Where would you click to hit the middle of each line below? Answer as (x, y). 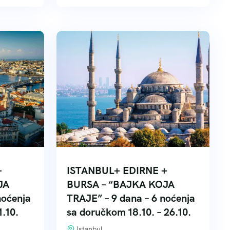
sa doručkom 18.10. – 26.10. (129, 212)
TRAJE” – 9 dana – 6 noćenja (131, 198)
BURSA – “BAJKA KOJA (121, 184)
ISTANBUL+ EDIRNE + (117, 170)
